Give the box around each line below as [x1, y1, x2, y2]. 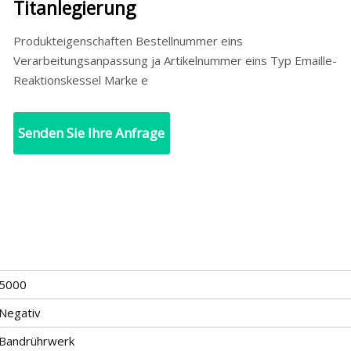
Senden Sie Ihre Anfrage [18, 123, 165, 142]
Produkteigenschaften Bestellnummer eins [13, 32, 243, 49]
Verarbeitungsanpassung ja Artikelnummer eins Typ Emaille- [13, 52, 337, 68]
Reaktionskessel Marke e [13, 71, 148, 88]
